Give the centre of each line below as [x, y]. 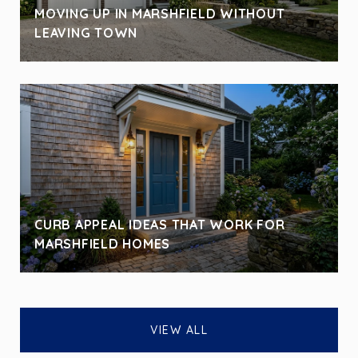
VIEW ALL [179, 330]
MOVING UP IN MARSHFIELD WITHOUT [160, 13]
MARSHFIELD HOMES [102, 243]
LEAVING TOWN [86, 32]
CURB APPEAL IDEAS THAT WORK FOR [160, 224]
